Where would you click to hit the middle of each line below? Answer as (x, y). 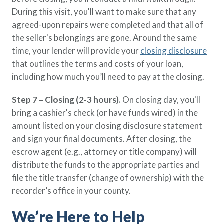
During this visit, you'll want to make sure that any (104, 12)
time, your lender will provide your (76, 51)
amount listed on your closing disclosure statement (107, 126)
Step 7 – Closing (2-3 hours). (66, 100)
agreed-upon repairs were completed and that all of (108, 25)
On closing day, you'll (161, 100)
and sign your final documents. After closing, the (102, 139)
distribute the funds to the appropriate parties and (106, 165)
